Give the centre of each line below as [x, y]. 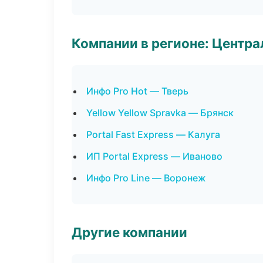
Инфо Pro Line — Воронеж [146, 178]
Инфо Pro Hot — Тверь [137, 91]
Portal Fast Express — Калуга [153, 134]
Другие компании [129, 232]
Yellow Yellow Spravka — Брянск [160, 113]
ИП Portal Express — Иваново [154, 156]
